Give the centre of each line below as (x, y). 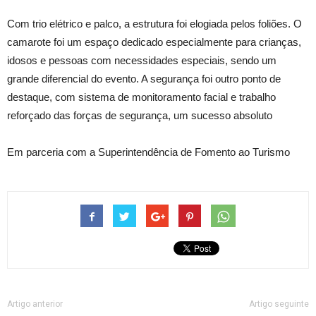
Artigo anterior (35, 304)
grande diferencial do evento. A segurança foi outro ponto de (144, 78)
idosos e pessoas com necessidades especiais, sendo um (142, 60)
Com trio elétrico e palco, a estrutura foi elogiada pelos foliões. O (154, 23)
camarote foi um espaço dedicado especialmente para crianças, (154, 42)
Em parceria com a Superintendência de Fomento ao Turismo (148, 152)
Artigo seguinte (279, 304)
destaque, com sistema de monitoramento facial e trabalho (141, 97)
